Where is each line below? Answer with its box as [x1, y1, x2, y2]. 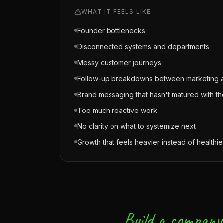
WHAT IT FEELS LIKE [81, 8, 151, 15]
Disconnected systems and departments [77, 42, 209, 51]
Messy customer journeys [77, 58, 161, 67]
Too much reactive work [77, 106, 157, 114]
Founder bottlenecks [77, 26, 145, 35]
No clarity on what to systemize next [77, 122, 196, 130]
